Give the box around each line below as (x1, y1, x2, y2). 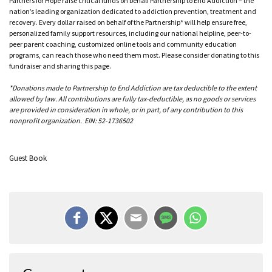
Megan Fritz (22, 259, 67, 270)
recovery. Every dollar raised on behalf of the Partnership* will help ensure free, (9, 17, 247, 27)
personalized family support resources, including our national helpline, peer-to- (9, 28, 251, 38)
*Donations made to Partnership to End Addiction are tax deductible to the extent (9, 83, 257, 92)
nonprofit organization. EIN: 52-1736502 (9, 115, 133, 125)
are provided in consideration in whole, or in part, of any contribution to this (9, 104, 243, 114)
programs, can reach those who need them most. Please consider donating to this (9, 50, 259, 59)
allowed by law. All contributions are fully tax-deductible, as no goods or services (9, 93, 256, 103)
